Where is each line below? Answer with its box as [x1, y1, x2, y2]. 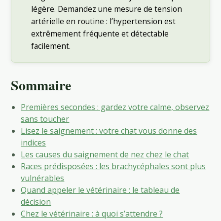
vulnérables [21, 172, 65, 184]
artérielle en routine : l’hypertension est [31, 16, 176, 27]
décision [21, 196, 51, 207]
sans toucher [21, 113, 70, 124]
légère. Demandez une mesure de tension [31, 3, 183, 14]
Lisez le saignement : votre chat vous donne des [21, 125, 197, 136]
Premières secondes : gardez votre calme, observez [21, 101, 210, 112]
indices [21, 137, 46, 148]
